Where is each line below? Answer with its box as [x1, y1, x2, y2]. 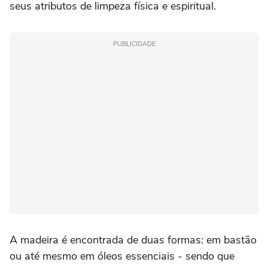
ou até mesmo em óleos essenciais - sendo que [10, 249, 234, 264]
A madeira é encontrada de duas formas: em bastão [10, 233, 257, 248]
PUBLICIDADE [112, 39, 156, 49]
